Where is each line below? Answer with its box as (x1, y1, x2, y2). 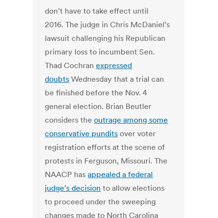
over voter (118, 128, 156, 139)
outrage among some (94, 115, 168, 125)
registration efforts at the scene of (45, 142, 165, 152)
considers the (45, 115, 94, 125)
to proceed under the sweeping (45, 197, 156, 207)
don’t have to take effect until (45, 6, 149, 16)
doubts (45, 74, 70, 84)
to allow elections (101, 183, 165, 193)
